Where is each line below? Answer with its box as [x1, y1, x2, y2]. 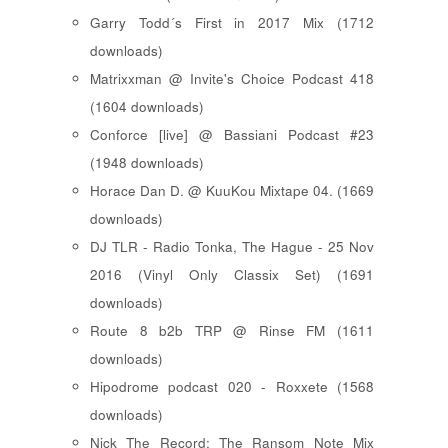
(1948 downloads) [90, 153, 204, 173]
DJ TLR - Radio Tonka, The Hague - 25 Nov [90, 237, 374, 257]
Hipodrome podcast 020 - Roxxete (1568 [90, 377, 374, 397]
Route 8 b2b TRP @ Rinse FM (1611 [90, 321, 374, 341]
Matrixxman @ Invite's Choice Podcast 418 [90, 69, 374, 89]
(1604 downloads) [90, 97, 204, 117]
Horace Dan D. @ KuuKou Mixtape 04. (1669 [90, 181, 374, 201]
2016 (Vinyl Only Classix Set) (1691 [90, 265, 374, 285]
